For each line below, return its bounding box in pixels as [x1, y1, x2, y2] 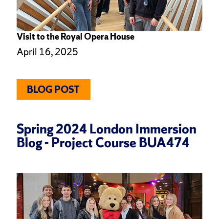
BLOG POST [27, 83, 80, 96]
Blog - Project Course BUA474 [16, 134, 190, 152]
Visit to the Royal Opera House [16, 31, 134, 43]
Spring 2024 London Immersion [16, 120, 197, 138]
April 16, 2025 [16, 45, 78, 59]
